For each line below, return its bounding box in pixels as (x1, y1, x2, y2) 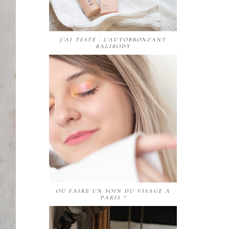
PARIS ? (100, 194, 126, 201)
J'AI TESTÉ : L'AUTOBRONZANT (60, 36, 166, 43)
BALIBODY (95, 42, 131, 50)
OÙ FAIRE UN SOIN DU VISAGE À (56, 187, 170, 194)
